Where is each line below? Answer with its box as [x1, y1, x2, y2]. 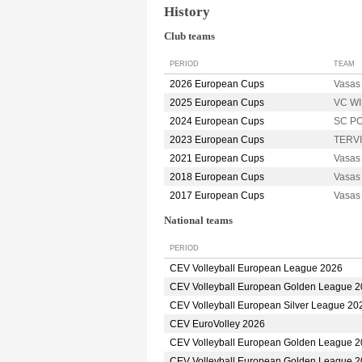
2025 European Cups [170, 97, 264, 109]
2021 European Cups [170, 153, 264, 165]
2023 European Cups [170, 134, 264, 146]
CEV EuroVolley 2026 [170, 318, 265, 330]
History [164, 3, 210, 19]
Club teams [164, 31, 215, 43]
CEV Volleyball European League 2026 [170, 262, 343, 274]
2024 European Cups [170, 116, 264, 128]
